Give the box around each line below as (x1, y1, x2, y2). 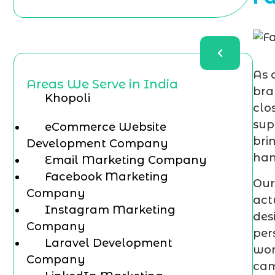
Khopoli (45, 91, 90, 105)
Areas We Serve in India (26, 77, 178, 91)
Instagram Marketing (45, 203, 176, 217)
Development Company (26, 137, 168, 150)
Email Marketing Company (45, 153, 207, 167)
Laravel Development (45, 236, 172, 250)
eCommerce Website (45, 120, 166, 134)
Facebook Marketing (45, 170, 168, 184)
